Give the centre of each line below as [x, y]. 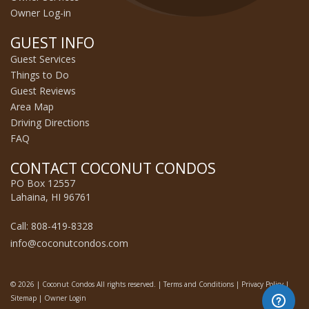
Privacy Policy [262, 284]
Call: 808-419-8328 [52, 226]
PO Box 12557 [43, 183]
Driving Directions [50, 122]
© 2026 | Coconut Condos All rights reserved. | [87, 284]
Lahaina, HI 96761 [51, 197]
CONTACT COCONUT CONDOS [113, 168]
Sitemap [23, 298]
